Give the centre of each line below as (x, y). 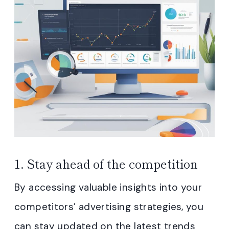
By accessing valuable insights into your (108, 187)
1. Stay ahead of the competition (106, 163)
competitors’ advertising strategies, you (109, 207)
